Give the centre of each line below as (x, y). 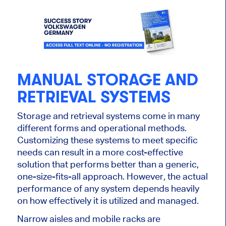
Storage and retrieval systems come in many (108, 116)
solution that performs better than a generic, (108, 164)
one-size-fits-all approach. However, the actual (112, 176)
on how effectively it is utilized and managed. (108, 200)
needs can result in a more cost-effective (100, 152)
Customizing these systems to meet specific (107, 140)
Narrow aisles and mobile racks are (89, 218)
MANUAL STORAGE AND (107, 80)
